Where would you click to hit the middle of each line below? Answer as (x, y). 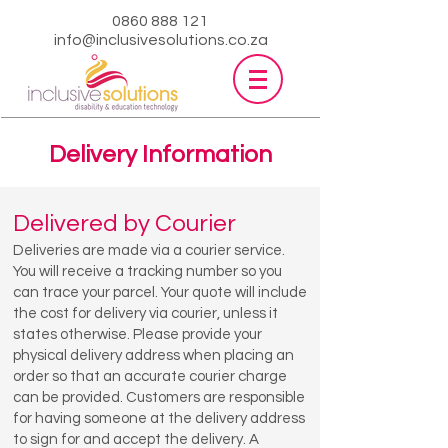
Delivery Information (160, 154)
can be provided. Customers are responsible (159, 397)
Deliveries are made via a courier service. (149, 250)
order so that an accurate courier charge (150, 376)
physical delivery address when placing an (153, 355)
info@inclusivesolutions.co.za (161, 40)
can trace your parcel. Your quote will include (160, 292)
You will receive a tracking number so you (147, 271)
